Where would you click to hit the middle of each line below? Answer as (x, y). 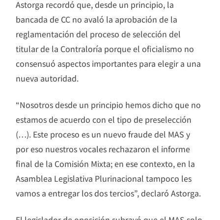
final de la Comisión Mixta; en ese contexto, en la (105, 163)
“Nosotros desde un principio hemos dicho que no (108, 104)
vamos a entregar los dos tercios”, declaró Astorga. (108, 193)
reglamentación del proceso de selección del (98, 34)
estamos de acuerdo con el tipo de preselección (104, 119)
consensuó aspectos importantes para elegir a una (108, 63)
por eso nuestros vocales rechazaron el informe (103, 149)
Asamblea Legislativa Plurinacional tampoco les (104, 178)
